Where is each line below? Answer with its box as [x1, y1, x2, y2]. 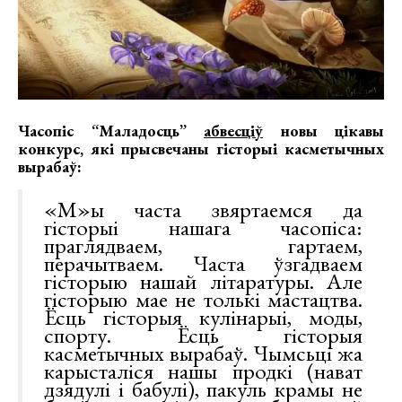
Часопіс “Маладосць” [18, 120, 204, 142]
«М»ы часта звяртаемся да [44, 195, 363, 224]
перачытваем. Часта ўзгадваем [44, 249, 363, 278]
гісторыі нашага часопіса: [44, 213, 363, 242]
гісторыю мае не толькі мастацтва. [44, 284, 363, 314]
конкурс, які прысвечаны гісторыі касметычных [18, 138, 384, 160]
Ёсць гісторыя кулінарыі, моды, [44, 302, 363, 332]
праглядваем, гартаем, [44, 231, 363, 260]
